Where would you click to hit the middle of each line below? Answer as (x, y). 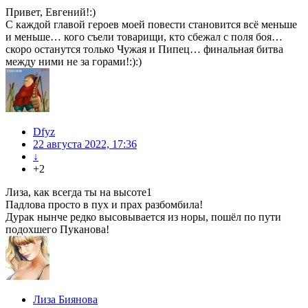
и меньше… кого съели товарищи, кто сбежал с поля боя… (144, 37)
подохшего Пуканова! (57, 230)
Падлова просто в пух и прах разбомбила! (104, 205)
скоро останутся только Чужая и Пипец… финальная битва (144, 49)
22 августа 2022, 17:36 (85, 144)
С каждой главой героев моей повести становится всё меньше (151, 25)
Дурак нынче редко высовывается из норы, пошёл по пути (143, 217)
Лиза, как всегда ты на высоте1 (79, 192)
